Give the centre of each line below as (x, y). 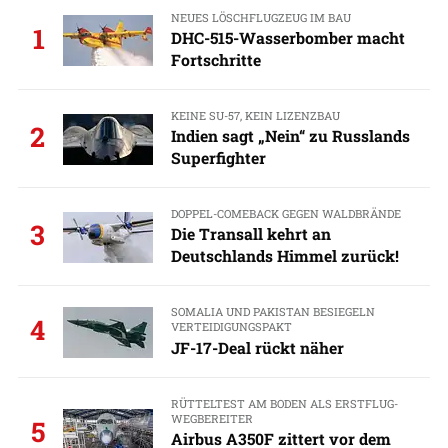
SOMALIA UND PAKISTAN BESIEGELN (272, 312)
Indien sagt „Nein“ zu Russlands (290, 136)
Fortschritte (215, 59)
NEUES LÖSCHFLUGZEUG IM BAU (260, 17)
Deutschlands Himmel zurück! (284, 256)
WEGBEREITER (211, 418)
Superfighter (218, 158)
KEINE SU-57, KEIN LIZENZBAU (255, 115)
